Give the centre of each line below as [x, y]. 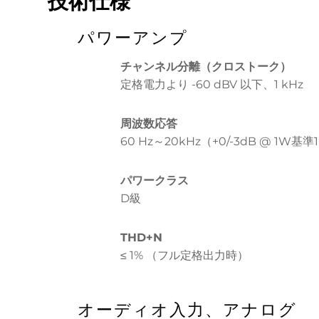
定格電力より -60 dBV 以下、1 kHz [211, 85]
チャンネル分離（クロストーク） [205, 67]
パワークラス [154, 181]
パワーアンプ [132, 38]
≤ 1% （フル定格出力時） [184, 256]
